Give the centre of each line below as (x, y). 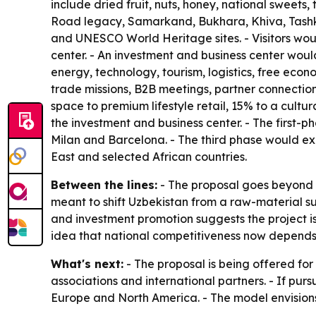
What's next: (87, 264)
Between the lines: (104, 185)
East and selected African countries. (149, 157)
